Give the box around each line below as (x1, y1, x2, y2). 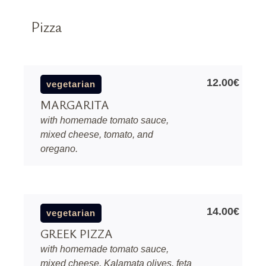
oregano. (40, 144, 78, 154)
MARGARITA (40, 97, 109, 113)
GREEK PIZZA (40, 226, 113, 242)
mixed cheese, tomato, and (40, 129, 153, 140)
